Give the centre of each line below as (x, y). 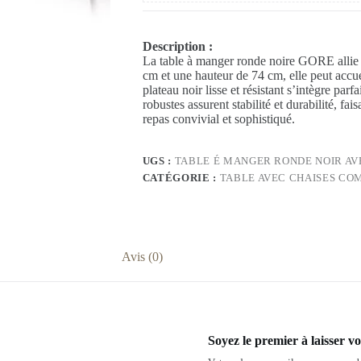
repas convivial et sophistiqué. (218, 119)
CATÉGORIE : (181, 178)
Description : (177, 47)
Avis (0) (143, 257)
